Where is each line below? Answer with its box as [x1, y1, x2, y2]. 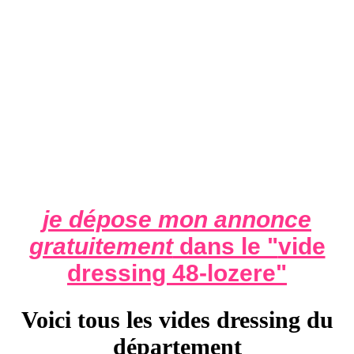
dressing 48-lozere [67, 260, 276, 287]
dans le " [172, 233, 278, 260]
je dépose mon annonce [43, 206, 311, 233]
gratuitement [28, 233, 173, 260]
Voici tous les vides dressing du [21, 307, 333, 333]
